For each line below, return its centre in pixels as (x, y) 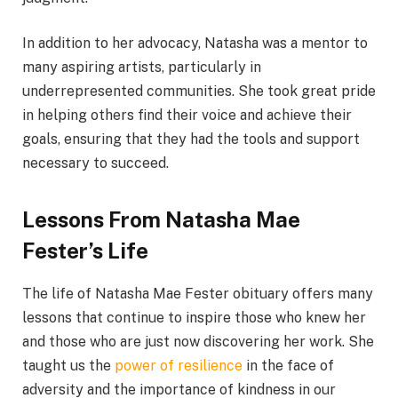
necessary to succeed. (96, 163)
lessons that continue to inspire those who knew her (194, 318)
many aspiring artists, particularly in (142, 68)
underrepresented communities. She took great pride (199, 92)
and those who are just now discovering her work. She (198, 342)
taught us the (68, 366)
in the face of (290, 366)
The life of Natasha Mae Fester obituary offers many (198, 294)
